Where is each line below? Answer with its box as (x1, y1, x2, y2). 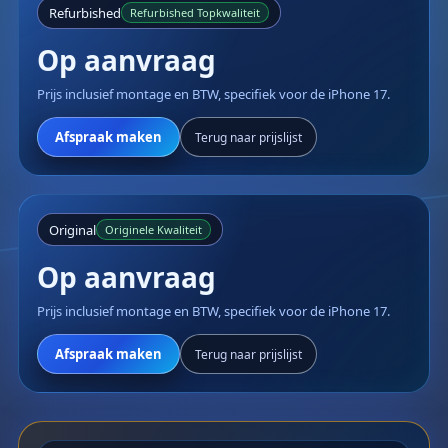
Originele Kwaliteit (105, 222, 202, 237)
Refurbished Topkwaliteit (130, 5, 260, 20)
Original (49, 220, 96, 239)
